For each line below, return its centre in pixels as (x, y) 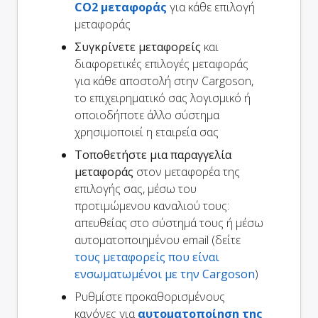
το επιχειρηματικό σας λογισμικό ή (163, 98)
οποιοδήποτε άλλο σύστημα (147, 115)
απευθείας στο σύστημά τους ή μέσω (169, 223)
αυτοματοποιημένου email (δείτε (158, 240)
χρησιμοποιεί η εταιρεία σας (147, 132)
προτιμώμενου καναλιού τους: (152, 205)
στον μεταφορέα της (187, 171)
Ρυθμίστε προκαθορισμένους (150, 296)
